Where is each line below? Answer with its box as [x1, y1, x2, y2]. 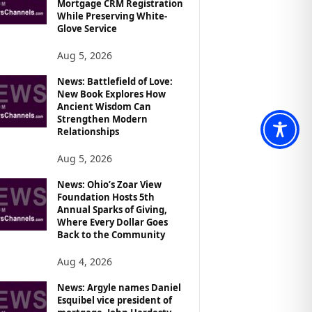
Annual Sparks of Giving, [56, 203, 167, 216]
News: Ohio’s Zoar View [56, 178, 162, 191]
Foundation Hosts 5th [56, 190, 155, 203]
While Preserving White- [56, 9, 167, 22]
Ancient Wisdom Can [56, 100, 151, 113]
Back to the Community [56, 228, 165, 241]
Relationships [56, 125, 119, 138]
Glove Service [56, 22, 117, 35]
